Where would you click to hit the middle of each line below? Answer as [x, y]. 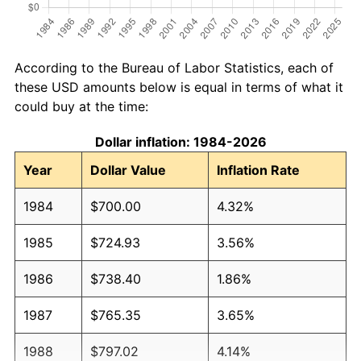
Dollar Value [128, 170]
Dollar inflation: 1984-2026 [180, 141]
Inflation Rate [258, 170]
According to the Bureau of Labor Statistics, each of [174, 67]
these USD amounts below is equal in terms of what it [179, 87]
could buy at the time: [81, 106]
